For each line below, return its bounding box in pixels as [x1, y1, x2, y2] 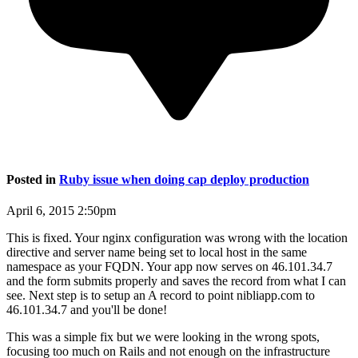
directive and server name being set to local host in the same [6, 245, 307, 260]
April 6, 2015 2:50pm [6, 204, 116, 218]
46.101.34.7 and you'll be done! [6, 303, 167, 317]
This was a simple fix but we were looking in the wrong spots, [6, 330, 320, 344]
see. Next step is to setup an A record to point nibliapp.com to [6, 288, 315, 303]
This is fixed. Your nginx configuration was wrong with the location [6, 231, 348, 245]
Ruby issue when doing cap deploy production [59, 173, 309, 187]
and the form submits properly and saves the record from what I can [6, 274, 346, 288]
